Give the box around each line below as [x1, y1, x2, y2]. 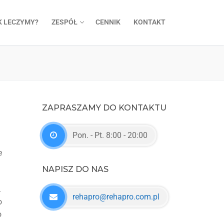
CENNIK [95, 18, 120, 26]
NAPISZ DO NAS [42, 164, 108, 174]
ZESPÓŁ [51, 18, 77, 26]
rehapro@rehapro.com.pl [72, 192, 159, 202]
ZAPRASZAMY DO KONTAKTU [42, 102, 166, 112]
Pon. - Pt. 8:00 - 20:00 [72, 130, 147, 140]
